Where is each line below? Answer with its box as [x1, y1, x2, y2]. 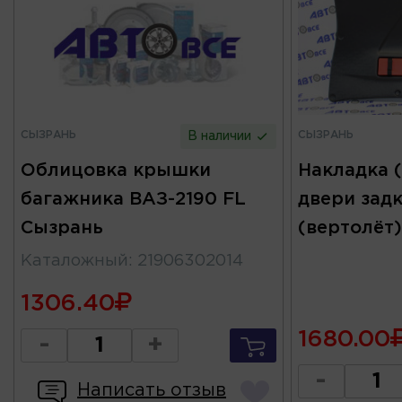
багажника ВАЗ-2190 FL [21, 191, 246, 208]
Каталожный [21, 254, 128, 269]
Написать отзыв [77, 382, 226, 399]
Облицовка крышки [21, 162, 211, 179]
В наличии [188, 131, 256, 143]
